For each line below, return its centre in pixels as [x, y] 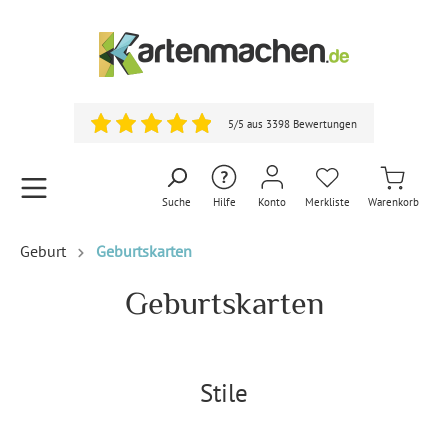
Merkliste [327, 202]
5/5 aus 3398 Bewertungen [292, 124]
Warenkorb [393, 202]
